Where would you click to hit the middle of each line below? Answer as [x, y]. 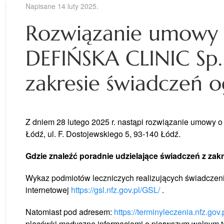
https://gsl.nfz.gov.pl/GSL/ [115, 189]
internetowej [48, 189]
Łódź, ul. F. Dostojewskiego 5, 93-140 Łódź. [103, 133]
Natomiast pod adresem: [69, 211]
